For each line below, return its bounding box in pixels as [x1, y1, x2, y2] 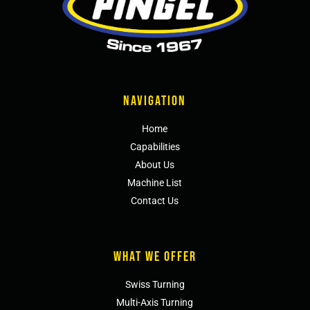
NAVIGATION [123, 93, 187, 110]
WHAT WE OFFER [113, 248, 197, 266]
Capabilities [129, 141, 180, 153]
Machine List [127, 177, 183, 189]
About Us [135, 159, 175, 171]
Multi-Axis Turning [116, 297, 194, 309]
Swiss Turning [125, 279, 185, 291]
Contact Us [131, 195, 179, 207]
